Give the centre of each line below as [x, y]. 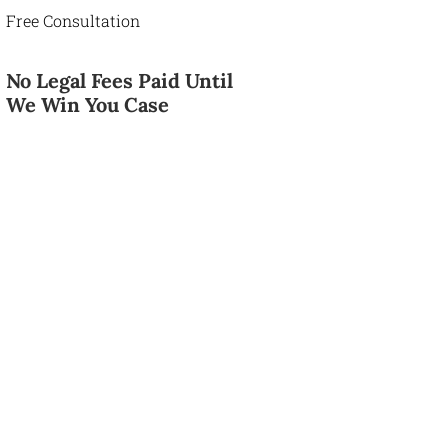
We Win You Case [88, 104]
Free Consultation [73, 20]
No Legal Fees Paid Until [120, 80]
